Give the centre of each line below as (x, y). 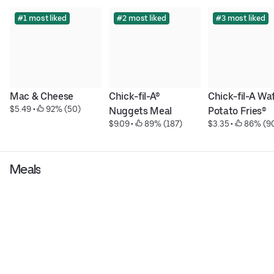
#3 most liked (240, 18)
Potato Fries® (237, 111)
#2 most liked (141, 18)
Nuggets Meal (140, 111)
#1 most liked (42, 18)
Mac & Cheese (42, 97)
